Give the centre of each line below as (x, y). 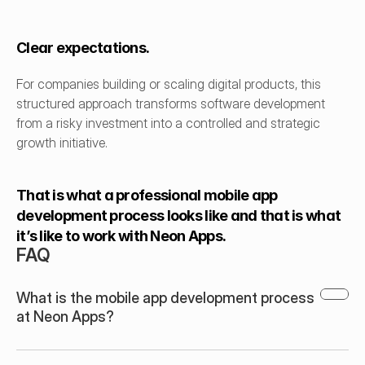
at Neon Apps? (65, 317)
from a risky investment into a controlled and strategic (168, 123)
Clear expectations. (83, 48)
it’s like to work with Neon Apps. (121, 236)
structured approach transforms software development (171, 103)
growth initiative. (62, 143)
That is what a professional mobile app (147, 195)
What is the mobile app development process (165, 298)
